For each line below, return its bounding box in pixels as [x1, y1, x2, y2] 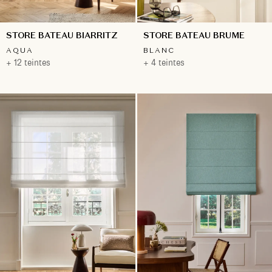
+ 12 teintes [6, 57, 50, 69]
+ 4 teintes [143, 57, 185, 69]
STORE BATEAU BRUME [143, 30, 245, 41]
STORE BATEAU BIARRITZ [6, 30, 118, 41]
